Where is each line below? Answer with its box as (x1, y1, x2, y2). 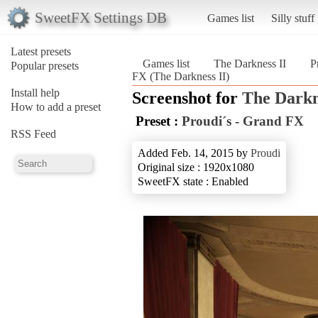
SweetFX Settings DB (34, 9, 167, 26)
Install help (11, 86, 60, 99)
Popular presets (11, 59, 79, 72)
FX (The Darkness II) (132, 70, 229, 82)
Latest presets (11, 45, 71, 57)
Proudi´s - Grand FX (182, 113, 304, 128)
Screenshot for (132, 88, 242, 107)
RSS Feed (11, 127, 56, 140)
